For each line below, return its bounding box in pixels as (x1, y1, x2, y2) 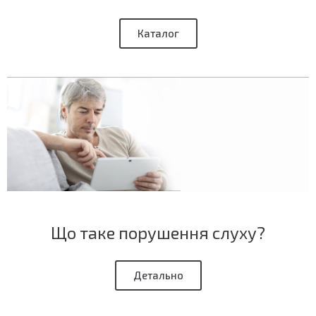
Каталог (137, 26, 179, 39)
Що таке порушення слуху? (51, 222, 265, 243)
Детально (133, 269, 183, 282)
